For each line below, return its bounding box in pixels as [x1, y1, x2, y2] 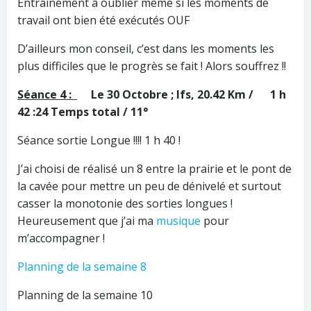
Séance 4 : [17, 86, 77, 102]
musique [156, 212, 201, 228]
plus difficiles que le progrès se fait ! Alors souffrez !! [17, 58, 286, 74]
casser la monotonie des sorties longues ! [17, 195, 233, 211]
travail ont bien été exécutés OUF [17, 12, 190, 28]
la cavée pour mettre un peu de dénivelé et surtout [17, 178, 281, 194]
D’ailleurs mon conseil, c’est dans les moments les [17, 40, 274, 56]
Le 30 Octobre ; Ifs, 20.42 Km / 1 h [91, 86, 286, 102]
